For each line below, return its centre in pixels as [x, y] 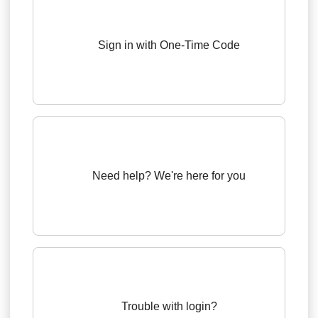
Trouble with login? [169, 307]
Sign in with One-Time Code [169, 45]
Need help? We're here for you [169, 176]
